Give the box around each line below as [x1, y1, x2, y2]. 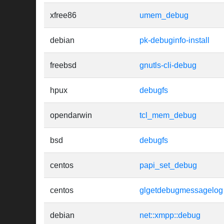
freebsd [50, 61, 76, 70]
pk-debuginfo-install [139, 36, 209, 45]
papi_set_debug [139, 161, 197, 170]
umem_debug [139, 11, 188, 20]
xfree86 [50, 11, 76, 20]
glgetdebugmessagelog [139, 186, 223, 195]
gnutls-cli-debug [139, 61, 196, 70]
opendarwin [50, 111, 92, 120]
